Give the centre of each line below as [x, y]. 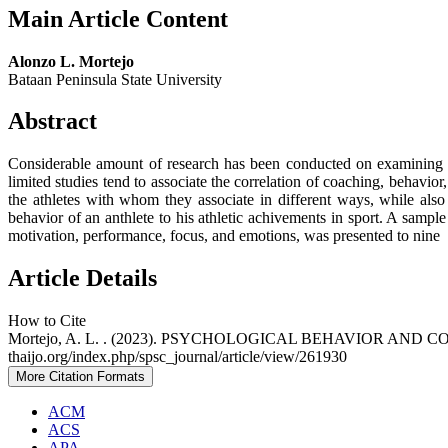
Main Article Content [118, 18]
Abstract [52, 121]
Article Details [82, 278]
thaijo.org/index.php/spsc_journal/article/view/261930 [177, 357]
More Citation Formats [80, 377]
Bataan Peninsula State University [115, 79]
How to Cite [47, 321]
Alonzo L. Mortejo [71, 61]
